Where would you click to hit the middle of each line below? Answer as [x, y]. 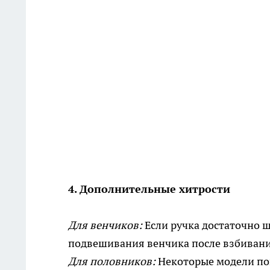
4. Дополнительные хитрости [149, 189]
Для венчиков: [105, 225]
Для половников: [113, 262]
